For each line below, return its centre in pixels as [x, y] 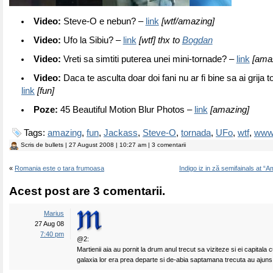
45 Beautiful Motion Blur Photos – [126, 110]
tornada [196, 133]
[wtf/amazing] [186, 21]
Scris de [33, 145]
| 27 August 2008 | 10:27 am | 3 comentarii [125, 145]
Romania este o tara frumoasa [59, 168]
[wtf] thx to [160, 40]
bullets [54, 145]
